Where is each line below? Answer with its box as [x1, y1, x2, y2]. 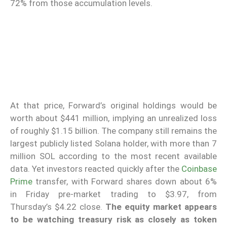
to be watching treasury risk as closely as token [10, 214, 217, 225]
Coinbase [181, 164, 217, 174]
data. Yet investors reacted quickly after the [10, 164, 181, 174]
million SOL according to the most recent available [10, 151, 217, 162]
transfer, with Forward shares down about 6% [32, 176, 217, 187]
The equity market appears [105, 202, 217, 212]
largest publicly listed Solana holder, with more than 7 [10, 138, 217, 149]
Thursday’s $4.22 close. [10, 202, 105, 212]
